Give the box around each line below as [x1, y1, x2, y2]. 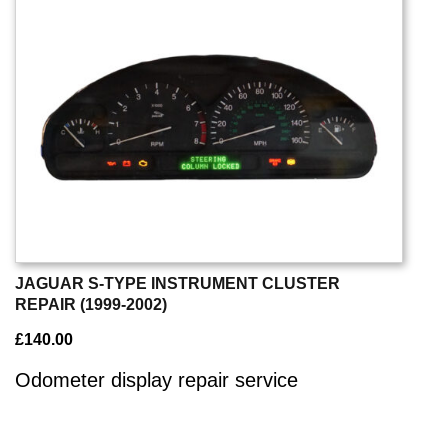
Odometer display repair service [15, 369, 298, 392]
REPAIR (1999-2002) [15, 296, 167, 314]
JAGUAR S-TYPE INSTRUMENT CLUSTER [15, 275, 340, 293]
